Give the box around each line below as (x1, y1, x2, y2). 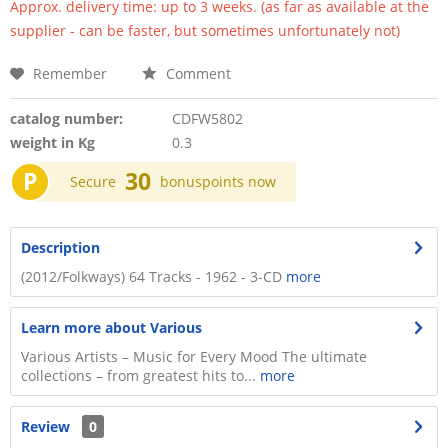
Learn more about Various (21, 318, 202, 337)
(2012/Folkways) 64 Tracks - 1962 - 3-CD (21, 267, 286, 286)
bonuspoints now (160, 172, 276, 191)
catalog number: (10, 109, 123, 128)
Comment (162, 64, 231, 83)
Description (21, 238, 100, 257)
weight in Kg (10, 133, 95, 152)
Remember (33, 64, 107, 83)
